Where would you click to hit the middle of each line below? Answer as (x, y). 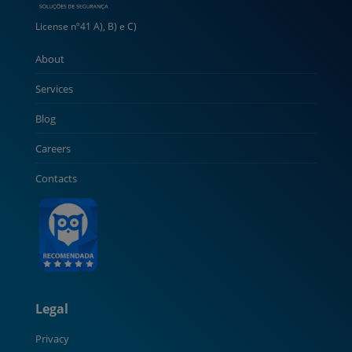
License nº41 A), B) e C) (86, 27)
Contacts (56, 179)
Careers (53, 149)
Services (54, 89)
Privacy (52, 339)
